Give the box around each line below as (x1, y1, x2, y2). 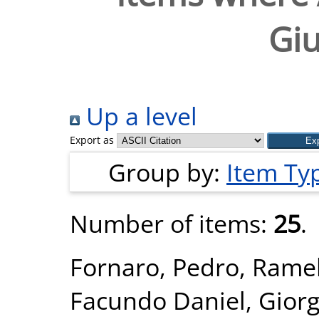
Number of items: (70, 206, 273, 240)
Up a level (80, 99, 197, 132)
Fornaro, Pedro (70, 250, 239, 283)
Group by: (108, 155, 226, 189)
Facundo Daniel (70, 283, 246, 317)
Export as (70, 133, 114, 147)
